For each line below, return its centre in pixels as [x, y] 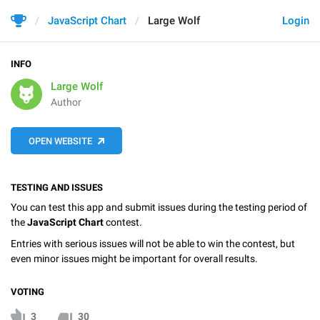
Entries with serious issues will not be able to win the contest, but [153, 243]
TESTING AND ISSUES [57, 187]
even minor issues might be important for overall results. [134, 258]
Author [66, 102]
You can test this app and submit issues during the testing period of [159, 207]
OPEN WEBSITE [60, 141]
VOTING [27, 291]
